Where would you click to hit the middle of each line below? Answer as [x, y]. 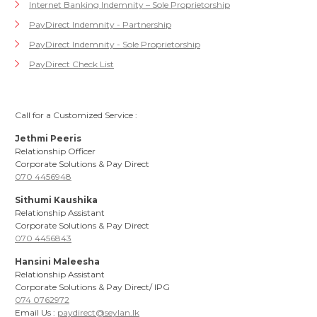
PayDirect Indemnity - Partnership [100, 24]
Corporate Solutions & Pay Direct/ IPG [92, 287]
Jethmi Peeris [48, 138]
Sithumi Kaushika [56, 200]
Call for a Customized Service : [76, 115]
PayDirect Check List [71, 64]
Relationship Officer [55, 151]
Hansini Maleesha [57, 261]
